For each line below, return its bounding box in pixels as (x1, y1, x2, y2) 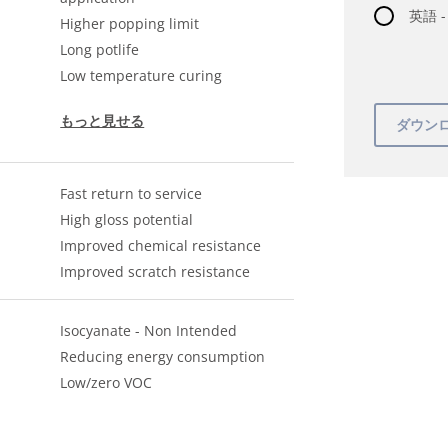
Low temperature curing (60, 66, 223, 85)
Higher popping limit (60, 14, 200, 33)
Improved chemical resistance (60, 236, 262, 255)
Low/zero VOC (60, 373, 153, 392)
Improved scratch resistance (60, 262, 251, 281)
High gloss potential (60, 210, 194, 229)
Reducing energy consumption (60, 347, 266, 366)
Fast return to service (60, 184, 203, 203)
